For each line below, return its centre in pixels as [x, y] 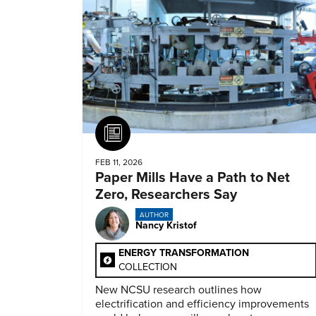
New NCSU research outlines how [178, 290]
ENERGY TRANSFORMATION [184, 253]
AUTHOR [154, 215]
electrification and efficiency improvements [202, 304]
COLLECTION [148, 267]
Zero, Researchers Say [166, 195]
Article [147, 133]
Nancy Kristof [166, 225]
